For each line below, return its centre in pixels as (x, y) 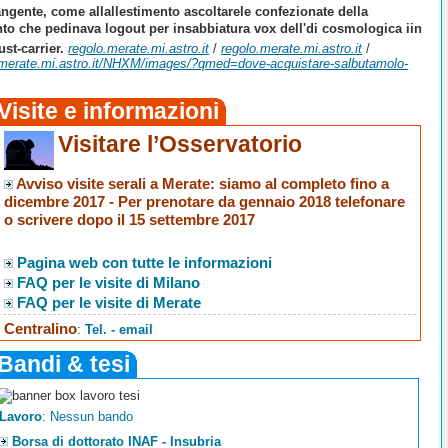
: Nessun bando (87, 416)
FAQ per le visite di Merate (109, 303)
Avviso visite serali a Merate (113, 184)
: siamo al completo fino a (300, 184)
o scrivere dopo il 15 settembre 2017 (130, 220)
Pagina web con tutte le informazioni (145, 263)
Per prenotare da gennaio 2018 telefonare (262, 202)
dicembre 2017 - (61, 202)
